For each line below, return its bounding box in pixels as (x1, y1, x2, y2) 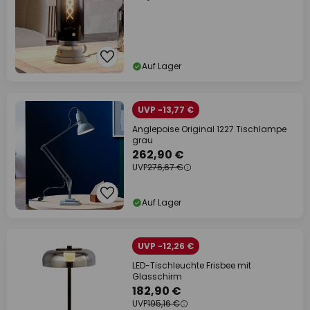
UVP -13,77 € (138, 104, 194, 116)
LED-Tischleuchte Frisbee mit (132, 259, 251, 271)
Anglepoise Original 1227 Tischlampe (132, 123, 286, 135)
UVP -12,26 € (138, 240, 194, 252)
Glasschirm (132, 271, 182, 282)
